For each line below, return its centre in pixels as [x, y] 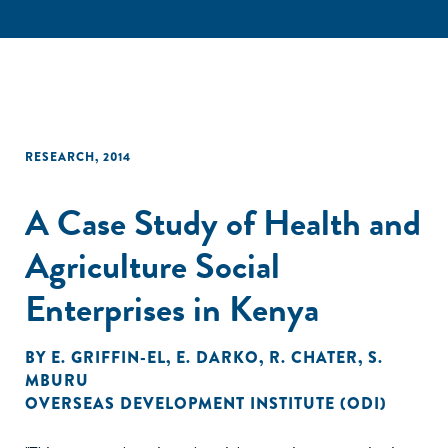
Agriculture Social [152, 265]
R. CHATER [313, 357]
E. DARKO [217, 357]
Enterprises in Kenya [172, 308]
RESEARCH [60, 157]
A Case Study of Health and [223, 222]
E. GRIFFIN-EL [108, 357]
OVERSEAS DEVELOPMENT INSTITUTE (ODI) [206, 403]
